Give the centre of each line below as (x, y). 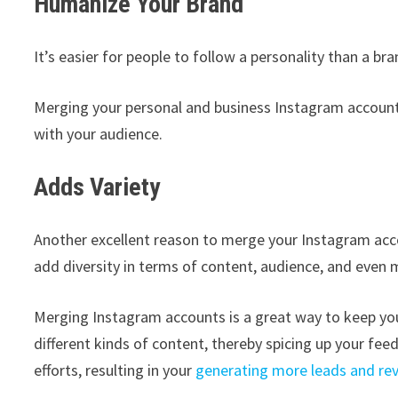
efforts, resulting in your (115, 370)
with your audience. (99, 133)
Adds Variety (97, 187)
